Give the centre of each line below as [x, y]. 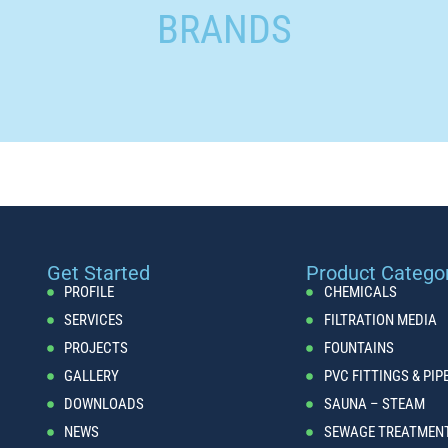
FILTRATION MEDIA [380, 320]
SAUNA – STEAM [374, 404]
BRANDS [224, 29]
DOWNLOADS [104, 404]
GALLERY [92, 376]
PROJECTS [96, 348]
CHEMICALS [360, 292]
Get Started [98, 273]
